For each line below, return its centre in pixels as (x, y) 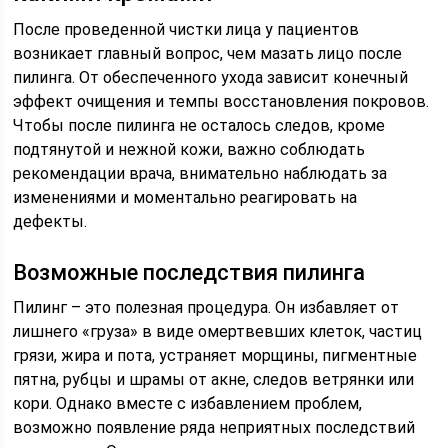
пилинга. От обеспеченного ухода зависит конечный (211, 77)
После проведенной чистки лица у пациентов (186, 29)
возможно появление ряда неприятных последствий (214, 427)
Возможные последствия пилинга (189, 272)
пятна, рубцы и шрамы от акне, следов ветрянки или (214, 379)
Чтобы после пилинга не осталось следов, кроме (199, 125)
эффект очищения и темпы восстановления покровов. (221, 101)
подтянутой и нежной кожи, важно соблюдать (189, 149)
